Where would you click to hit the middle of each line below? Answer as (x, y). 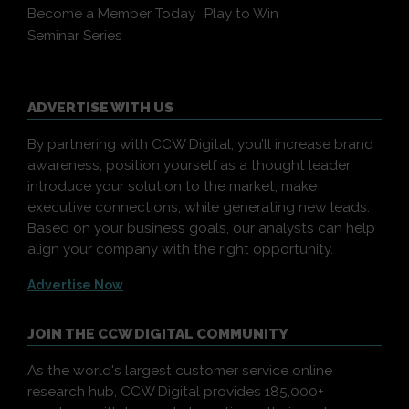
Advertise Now (75, 285)
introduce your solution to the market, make (172, 186)
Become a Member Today (111, 14)
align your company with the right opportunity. (180, 249)
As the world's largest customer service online (180, 371)
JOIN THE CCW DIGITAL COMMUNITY (158, 334)
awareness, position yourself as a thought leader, (190, 165)
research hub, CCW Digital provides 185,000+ (176, 392)
